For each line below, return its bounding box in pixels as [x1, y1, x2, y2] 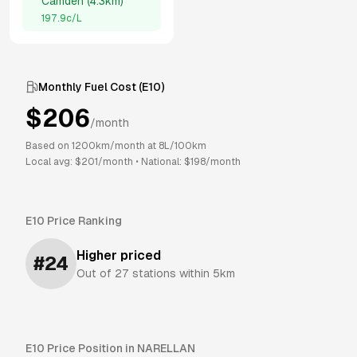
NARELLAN [137, 342, 195, 355]
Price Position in [47, 342, 137, 355]
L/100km [164, 140, 206, 151]
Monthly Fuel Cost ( [38, 80, 142, 93]
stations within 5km [129, 267, 235, 280]
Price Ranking [47, 214, 122, 227]
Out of [76, 267, 115, 280]
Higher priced [76, 248, 161, 263]
